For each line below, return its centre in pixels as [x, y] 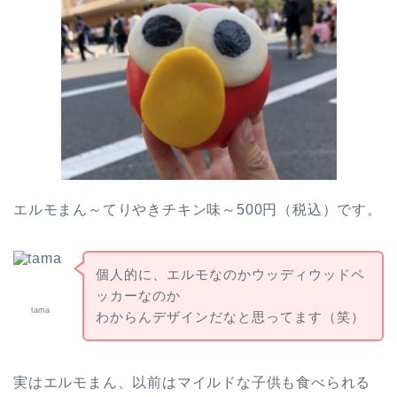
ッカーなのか [138, 295]
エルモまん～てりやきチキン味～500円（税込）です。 [198, 210]
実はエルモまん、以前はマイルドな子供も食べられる [192, 382]
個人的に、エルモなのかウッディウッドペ [230, 274]
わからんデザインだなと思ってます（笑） [230, 316]
